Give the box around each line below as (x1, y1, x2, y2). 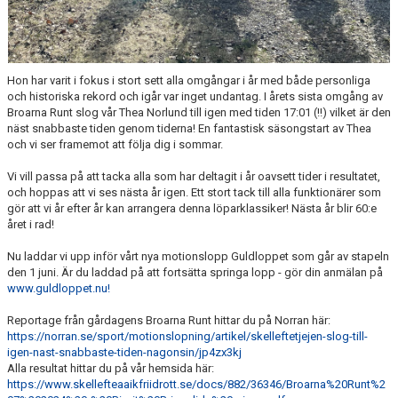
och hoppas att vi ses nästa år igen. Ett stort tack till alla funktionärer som (7, 186, 381, 200)
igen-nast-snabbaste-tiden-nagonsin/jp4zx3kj (7, 346, 242, 360)
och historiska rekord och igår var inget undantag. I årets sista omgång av (7, 90, 383, 104)
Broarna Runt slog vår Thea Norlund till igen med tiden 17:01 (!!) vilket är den (7, 106, 391, 120)
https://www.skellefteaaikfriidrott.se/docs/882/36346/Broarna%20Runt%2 (7, 378, 386, 392)
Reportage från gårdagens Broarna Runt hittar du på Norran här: (7, 314, 330, 328)
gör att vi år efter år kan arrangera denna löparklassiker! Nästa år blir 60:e (7, 202, 377, 216)
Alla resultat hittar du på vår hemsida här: (7, 362, 214, 376)
